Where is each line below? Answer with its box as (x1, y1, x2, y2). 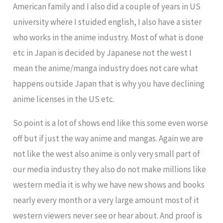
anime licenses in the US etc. (13, 94, 115, 105)
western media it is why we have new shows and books (13, 179, 205, 191)
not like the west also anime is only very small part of (13, 148, 201, 160)
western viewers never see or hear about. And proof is (13, 210, 203, 222)
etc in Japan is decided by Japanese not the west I (13, 47, 192, 59)
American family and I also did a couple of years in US (13, 1, 201, 12)
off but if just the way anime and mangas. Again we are (13, 133, 204, 144)
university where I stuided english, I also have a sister (13, 16, 202, 28)
